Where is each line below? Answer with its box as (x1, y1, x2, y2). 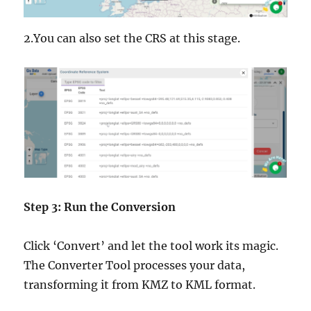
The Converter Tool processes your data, (24, 258, 246, 273)
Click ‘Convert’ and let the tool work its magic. (24, 239, 279, 253)
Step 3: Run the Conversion (24, 200, 176, 215)
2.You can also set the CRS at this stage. (24, 31, 241, 45)
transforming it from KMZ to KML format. (24, 278, 256, 292)
